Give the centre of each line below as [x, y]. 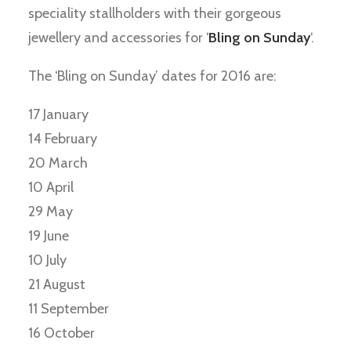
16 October [62, 333]
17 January [58, 114]
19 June [49, 236]
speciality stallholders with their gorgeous [155, 13]
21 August [57, 284]
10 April [51, 187]
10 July [47, 260]
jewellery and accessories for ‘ [118, 38]
